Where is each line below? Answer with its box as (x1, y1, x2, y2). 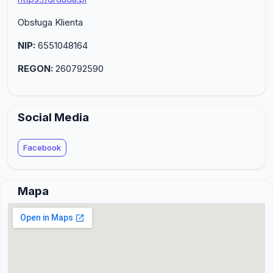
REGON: (18, 62, 53, 74)
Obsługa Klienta (18, 16, 83, 28)
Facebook (23, 142, 61, 152)
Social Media (18, 110, 89, 124)
